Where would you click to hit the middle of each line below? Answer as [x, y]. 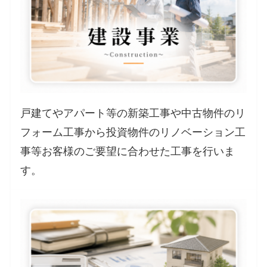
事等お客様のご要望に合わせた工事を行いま [128, 151]
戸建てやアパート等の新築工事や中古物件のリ [133, 113]
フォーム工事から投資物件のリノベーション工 [133, 132]
